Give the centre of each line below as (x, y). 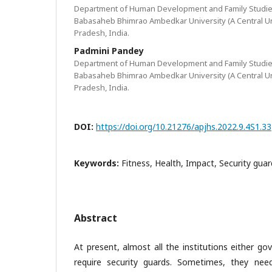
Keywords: (98, 163)
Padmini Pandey (109, 51)
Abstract (96, 218)
